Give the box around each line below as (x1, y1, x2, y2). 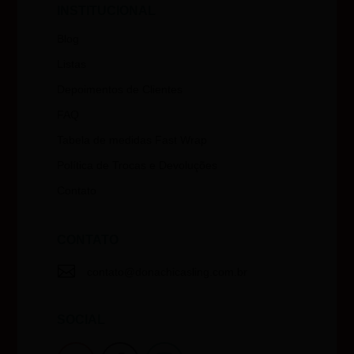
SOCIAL (57, 313, 106, 327)
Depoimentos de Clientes (57, 83, 183, 96)
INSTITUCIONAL (57, 4, 156, 18)
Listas (57, 58, 87, 71)
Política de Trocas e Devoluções (57, 159, 218, 172)
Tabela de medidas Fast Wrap (57, 134, 208, 147)
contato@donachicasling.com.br (86, 265, 247, 279)
